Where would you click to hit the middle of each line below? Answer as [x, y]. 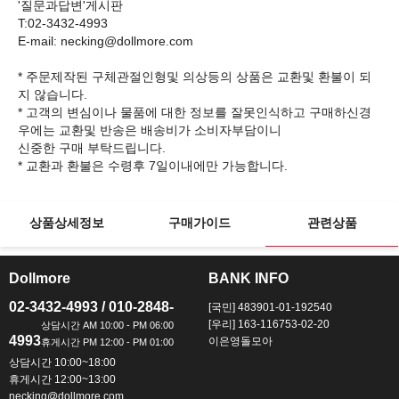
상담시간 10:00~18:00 [62, 362]
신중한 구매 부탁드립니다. [92, 148]
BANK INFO [248, 278]
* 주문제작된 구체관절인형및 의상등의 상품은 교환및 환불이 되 [195, 77]
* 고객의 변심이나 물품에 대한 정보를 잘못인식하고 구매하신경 [195, 112]
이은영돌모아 [240, 341]
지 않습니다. [53, 94]
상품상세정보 [66, 223]
